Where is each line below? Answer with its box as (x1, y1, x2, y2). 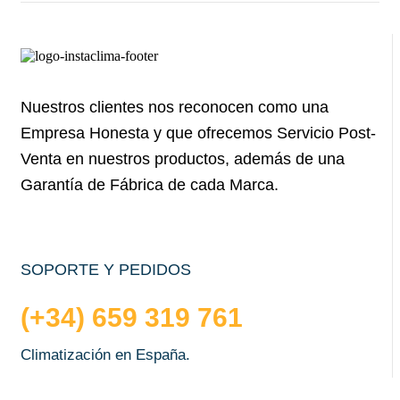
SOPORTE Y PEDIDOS (21, 260, 191, 279)
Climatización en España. (21, 346, 190, 364)
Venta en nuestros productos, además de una (21, 149, 345, 169)
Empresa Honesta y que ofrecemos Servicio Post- (21, 123, 376, 143)
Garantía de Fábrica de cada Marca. (21, 175, 279, 195)
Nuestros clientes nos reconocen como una (21, 97, 329, 117)
